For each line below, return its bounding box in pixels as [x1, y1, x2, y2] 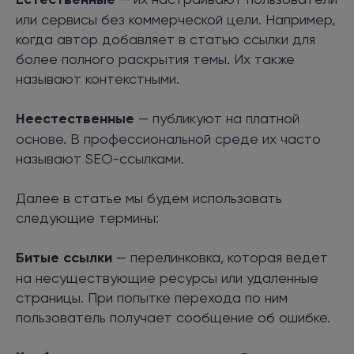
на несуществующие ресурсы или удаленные [16, 269, 318, 286]
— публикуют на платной [134, 109, 299, 126]
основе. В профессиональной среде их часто [16, 130, 321, 147]
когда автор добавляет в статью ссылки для [16, 30, 315, 47]
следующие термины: [16, 209, 159, 226]
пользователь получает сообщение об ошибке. [16, 308, 330, 326]
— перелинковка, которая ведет [112, 248, 328, 265]
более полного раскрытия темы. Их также [16, 50, 295, 67]
